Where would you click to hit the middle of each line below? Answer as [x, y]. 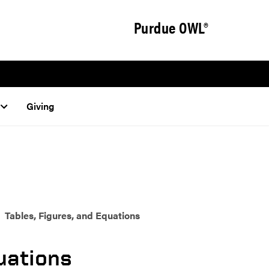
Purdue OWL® [171, 27]
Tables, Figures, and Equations [72, 216]
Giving [40, 106]
